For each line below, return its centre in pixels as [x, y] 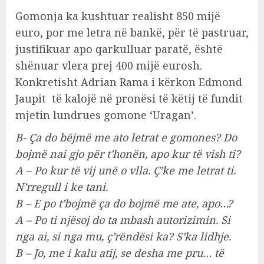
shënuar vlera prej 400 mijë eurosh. [109, 66]
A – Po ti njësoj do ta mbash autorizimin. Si [123, 220]
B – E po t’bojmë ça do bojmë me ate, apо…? [124, 204]
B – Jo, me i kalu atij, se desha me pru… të [120, 253]
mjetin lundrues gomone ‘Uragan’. [106, 115]
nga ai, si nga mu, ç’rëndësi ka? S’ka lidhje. [123, 237]
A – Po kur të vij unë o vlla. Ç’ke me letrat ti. [126, 171]
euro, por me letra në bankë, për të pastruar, [132, 33]
